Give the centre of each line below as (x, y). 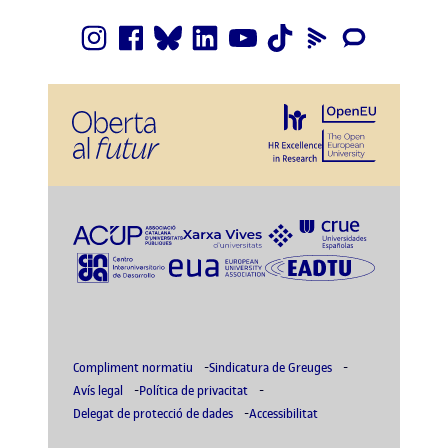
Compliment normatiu (134, 368)
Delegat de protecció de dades (154, 414)
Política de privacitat (195, 391)
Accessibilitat (283, 414)
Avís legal (99, 391)
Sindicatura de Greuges (272, 368)
